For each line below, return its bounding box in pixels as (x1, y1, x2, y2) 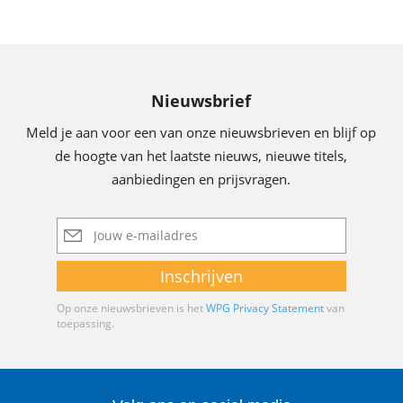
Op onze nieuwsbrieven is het (57, 300, 207, 317)
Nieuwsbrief (151, 90, 252, 112)
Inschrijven (159, 265, 243, 288)
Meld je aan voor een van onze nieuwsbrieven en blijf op (26, 123, 377, 142)
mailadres (57, 233, 119, 252)
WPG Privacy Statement (206, 300, 325, 317)
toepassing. (57, 316, 115, 332)
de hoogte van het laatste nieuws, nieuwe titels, (55, 147, 348, 166)
